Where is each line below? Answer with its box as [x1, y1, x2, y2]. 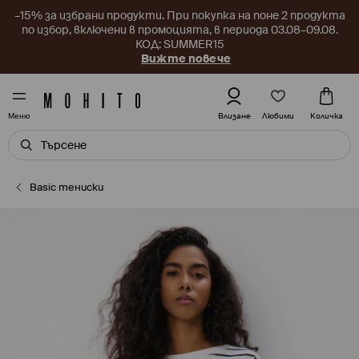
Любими [261, 110, 295, 121]
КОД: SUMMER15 [135, 37, 224, 51]
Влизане [217, 111, 251, 121]
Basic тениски [30, 180, 104, 194]
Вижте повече [141, 51, 231, 66]
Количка [310, 111, 343, 121]
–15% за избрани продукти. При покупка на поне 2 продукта [14, 8, 345, 22]
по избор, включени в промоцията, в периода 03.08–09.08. [21, 22, 338, 37]
